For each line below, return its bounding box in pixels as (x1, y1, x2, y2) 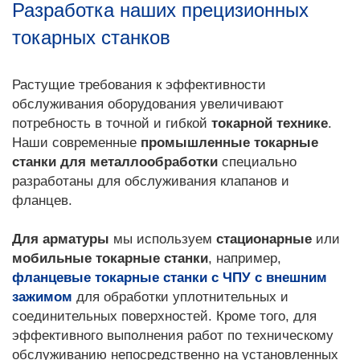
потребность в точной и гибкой (12, 116, 211, 131)
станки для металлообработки (12, 154, 218, 170)
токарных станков (12, 27, 170, 48)
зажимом (12, 289, 72, 305)
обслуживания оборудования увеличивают (12, 96, 284, 112)
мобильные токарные (12, 251, 160, 266)
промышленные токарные (141, 135, 318, 150)
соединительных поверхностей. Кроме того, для (12, 309, 317, 324)
